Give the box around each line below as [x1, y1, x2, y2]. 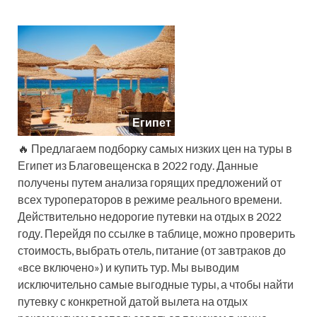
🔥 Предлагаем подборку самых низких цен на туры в [18, 142, 292, 155]
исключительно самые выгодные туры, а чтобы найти [18, 277, 294, 291]
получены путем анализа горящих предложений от [18, 175, 282, 189]
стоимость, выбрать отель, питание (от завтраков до [18, 243, 286, 257]
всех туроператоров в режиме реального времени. [18, 192, 282, 206]
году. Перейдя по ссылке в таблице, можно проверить [18, 226, 295, 240]
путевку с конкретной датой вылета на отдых [18, 294, 248, 308]
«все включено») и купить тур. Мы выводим [18, 260, 239, 274]
